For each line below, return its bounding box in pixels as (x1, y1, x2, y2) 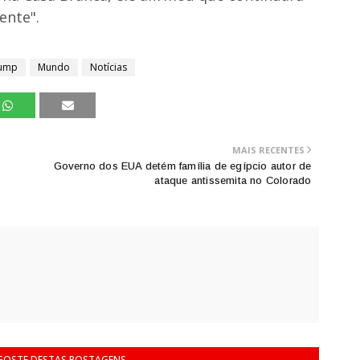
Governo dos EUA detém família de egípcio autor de (53, 159, 312, 172)
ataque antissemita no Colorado (154, 174, 312, 186)
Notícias (90, 59, 127, 74)
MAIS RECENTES (232, 143, 305, 156)
